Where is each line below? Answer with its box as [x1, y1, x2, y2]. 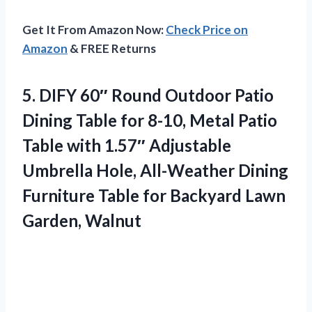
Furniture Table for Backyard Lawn [22, 185, 286, 205]
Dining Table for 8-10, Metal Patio [22, 109, 277, 130]
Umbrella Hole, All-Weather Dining [22, 159, 288, 180]
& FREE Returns [68, 40, 156, 56]
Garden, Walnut [22, 210, 141, 231]
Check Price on [166, 22, 248, 37]
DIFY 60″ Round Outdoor [39, 84, 231, 105]
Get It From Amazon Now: [22, 22, 166, 37]
